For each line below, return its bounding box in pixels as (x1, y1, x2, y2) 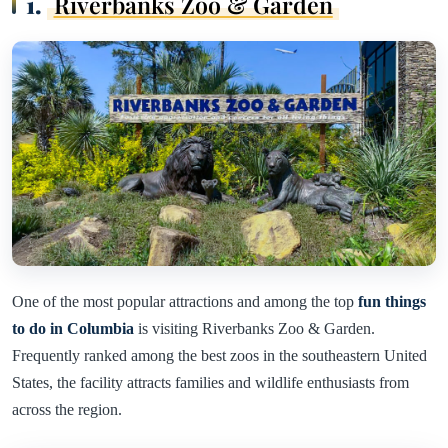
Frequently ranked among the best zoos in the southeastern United (12, 346, 427, 364)
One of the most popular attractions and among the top (12, 292, 358, 310)
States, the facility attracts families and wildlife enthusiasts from (12, 373, 409, 391)
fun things (358, 292, 426, 310)
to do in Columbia (12, 319, 138, 337)
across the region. (12, 400, 122, 418)
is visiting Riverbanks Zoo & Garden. (138, 319, 375, 337)
